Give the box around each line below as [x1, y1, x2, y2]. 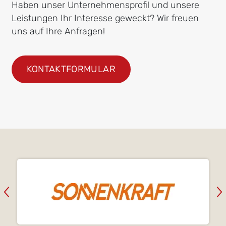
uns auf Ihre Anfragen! [11, 25, 105, 37]
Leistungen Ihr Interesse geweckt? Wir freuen [11, 12, 199, 24]
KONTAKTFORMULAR [26, 63, 116, 75]
